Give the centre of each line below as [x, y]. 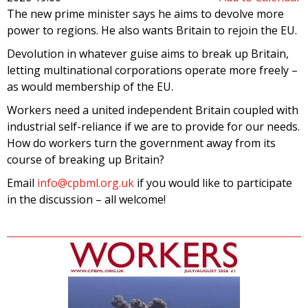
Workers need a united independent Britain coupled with [153, 110]
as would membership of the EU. [90, 86]
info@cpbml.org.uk [86, 183]
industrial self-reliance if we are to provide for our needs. [153, 126]
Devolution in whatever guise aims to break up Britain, [148, 53]
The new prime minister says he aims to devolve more [145, 13]
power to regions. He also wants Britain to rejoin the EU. [152, 30]
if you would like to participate [213, 183]
